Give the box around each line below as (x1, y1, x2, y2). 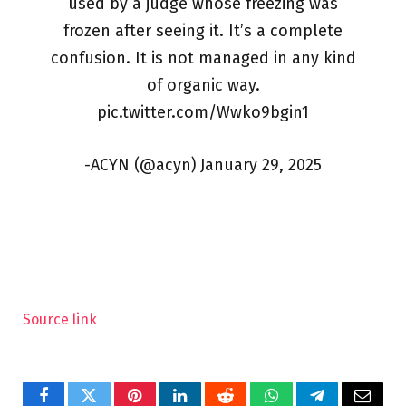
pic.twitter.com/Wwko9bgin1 (97, 102, 309, 123)
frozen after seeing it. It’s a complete (63, 21, 343, 42)
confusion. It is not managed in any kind (50, 48, 356, 69)
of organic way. (146, 75, 260, 96)
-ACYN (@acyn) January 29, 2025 (84, 155, 322, 176)
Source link (23, 310, 97, 328)
